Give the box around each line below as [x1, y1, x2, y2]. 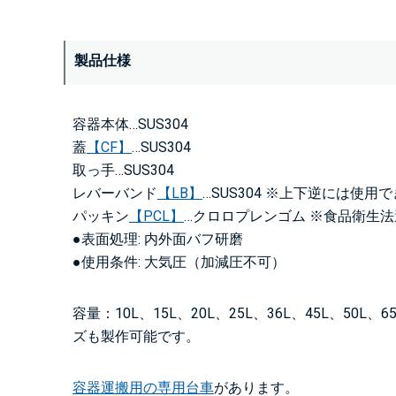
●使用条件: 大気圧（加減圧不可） [72, 253, 286, 270]
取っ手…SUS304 [72, 161, 174, 179]
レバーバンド [72, 184, 157, 202]
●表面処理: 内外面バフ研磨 [72, 230, 243, 247]
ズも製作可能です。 [72, 327, 200, 345]
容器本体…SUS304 [72, 115, 188, 133]
